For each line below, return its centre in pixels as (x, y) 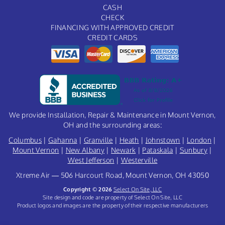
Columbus (25, 140)
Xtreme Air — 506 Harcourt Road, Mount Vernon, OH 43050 (113, 175)
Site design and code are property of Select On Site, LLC (113, 197)
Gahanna (63, 140)
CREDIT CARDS (113, 37)
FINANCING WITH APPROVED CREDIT (113, 27)
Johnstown (163, 140)
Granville (98, 140)
